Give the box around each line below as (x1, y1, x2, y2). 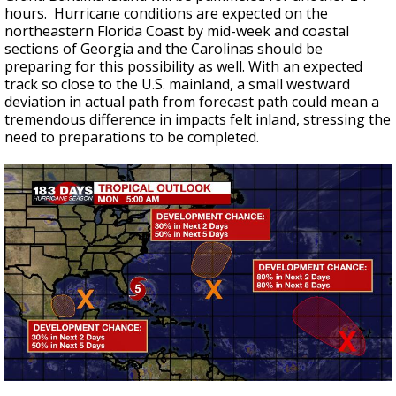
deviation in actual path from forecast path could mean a (4, 91, 379, 111)
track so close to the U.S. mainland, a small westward (4, 73, 350, 94)
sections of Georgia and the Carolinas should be (4, 38, 323, 58)
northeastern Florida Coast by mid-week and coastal (4, 20, 349, 41)
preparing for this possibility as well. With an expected (4, 56, 362, 76)
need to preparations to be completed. (4, 126, 259, 147)
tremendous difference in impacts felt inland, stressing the (4, 109, 391, 129)
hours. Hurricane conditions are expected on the (4, 3, 328, 23)
